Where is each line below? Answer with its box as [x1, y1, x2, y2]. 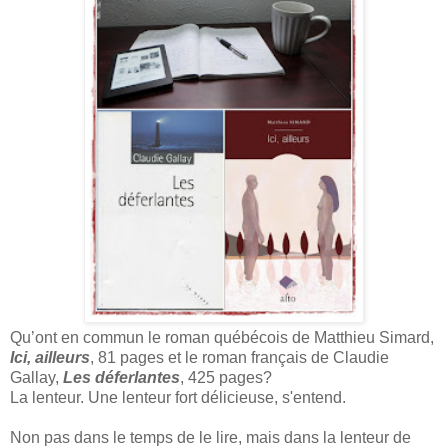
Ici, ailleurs [10, 348, 90, 366]
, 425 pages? [180, 368, 272, 386]
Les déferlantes [63, 368, 180, 386]
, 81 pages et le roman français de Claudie [90, 348, 389, 366]
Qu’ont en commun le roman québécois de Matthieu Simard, [10, 328, 434, 346]
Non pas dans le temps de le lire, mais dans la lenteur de [10, 428, 411, 446]
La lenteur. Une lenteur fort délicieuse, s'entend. [10, 388, 346, 406]
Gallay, [10, 368, 63, 386]
